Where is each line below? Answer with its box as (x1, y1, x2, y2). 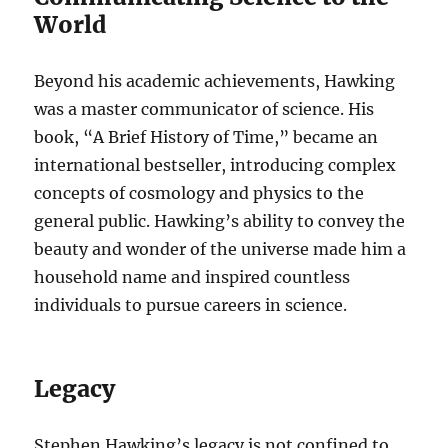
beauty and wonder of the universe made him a (34, 238, 407, 259)
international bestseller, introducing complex (34, 154, 397, 175)
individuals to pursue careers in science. (34, 294, 348, 315)
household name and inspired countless (34, 266, 351, 287)
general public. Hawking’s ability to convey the (34, 210, 406, 231)
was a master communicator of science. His (34, 98, 375, 119)
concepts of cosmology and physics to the (34, 182, 365, 203)
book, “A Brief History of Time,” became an (34, 126, 379, 147)
